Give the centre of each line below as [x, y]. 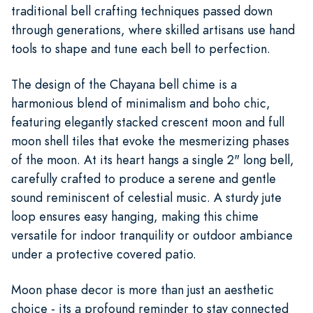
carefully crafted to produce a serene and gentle [144, 178]
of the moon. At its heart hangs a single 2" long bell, [153, 159]
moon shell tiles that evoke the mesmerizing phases [150, 140]
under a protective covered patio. [104, 254]
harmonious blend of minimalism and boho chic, [141, 103]
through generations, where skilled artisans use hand [153, 29]
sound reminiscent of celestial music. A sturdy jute [146, 197]
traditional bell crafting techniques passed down [142, 10]
